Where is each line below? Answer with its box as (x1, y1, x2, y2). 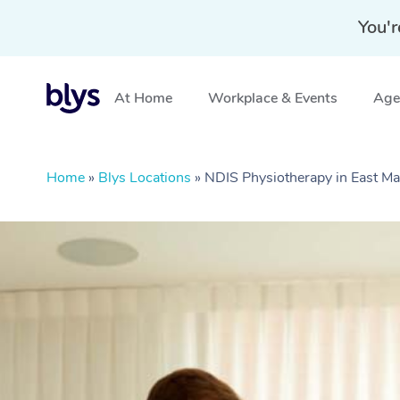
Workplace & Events (208, 88, 337, 108)
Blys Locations (98, 168, 191, 187)
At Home (114, 88, 172, 108)
